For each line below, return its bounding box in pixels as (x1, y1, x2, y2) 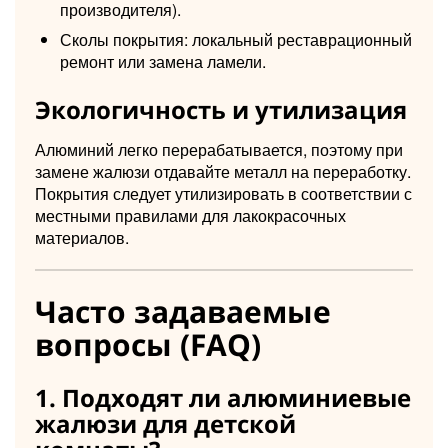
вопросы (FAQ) (35, 323, 261, 365)
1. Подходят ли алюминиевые (35, 380, 411, 414)
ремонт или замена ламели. (60, 49, 266, 73)
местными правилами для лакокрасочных (35, 203, 346, 227)
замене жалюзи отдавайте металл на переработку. (35, 159, 411, 183)
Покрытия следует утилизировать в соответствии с (35, 181, 412, 205)
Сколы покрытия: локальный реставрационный (60, 27, 412, 51)
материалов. (35, 225, 129, 249)
